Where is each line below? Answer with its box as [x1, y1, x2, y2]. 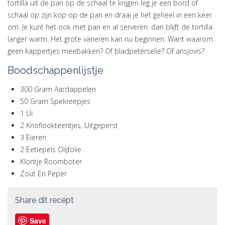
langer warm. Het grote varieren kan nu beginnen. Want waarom [8, 34, 213, 44]
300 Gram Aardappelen [20, 84, 96, 94]
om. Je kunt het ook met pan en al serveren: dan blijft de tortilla [8, 22, 212, 32]
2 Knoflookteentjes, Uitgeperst [20, 121, 118, 130]
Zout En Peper [20, 169, 67, 178]
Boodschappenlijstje [8, 64, 103, 76]
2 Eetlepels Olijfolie [20, 145, 81, 154]
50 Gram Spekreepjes [20, 96, 90, 106]
